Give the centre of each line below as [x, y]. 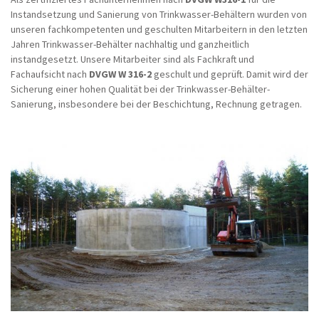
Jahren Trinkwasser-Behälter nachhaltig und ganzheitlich [130, 44]
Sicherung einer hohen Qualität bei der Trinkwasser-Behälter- [140, 89]
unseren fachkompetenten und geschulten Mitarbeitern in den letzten [159, 29]
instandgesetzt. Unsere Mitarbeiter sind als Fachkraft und [132, 59]
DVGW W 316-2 [120, 74]
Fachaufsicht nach [50, 74]
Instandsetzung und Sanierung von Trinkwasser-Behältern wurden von [159, 14]
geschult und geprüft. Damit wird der [230, 74]
